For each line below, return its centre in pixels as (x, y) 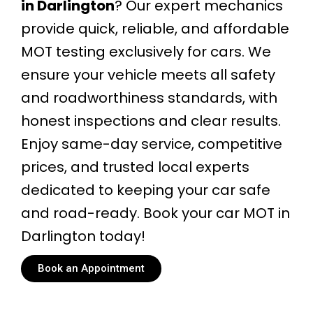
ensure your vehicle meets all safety (148, 74)
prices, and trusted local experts (135, 167)
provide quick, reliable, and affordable (155, 28)
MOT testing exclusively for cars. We (146, 51)
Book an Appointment (91, 268)
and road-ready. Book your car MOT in (155, 213)
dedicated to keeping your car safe (146, 190)
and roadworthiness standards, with (149, 97)
